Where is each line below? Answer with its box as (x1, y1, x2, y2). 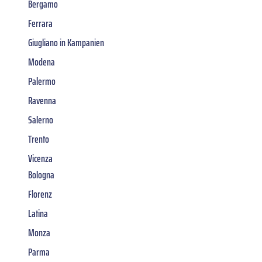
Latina (28, 205, 48, 222)
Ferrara (28, 15, 53, 32)
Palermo (28, 73, 56, 89)
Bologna (28, 166, 54, 183)
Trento (28, 130, 49, 147)
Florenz (28, 185, 52, 202)
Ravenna (28, 92, 56, 109)
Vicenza (28, 150, 53, 167)
